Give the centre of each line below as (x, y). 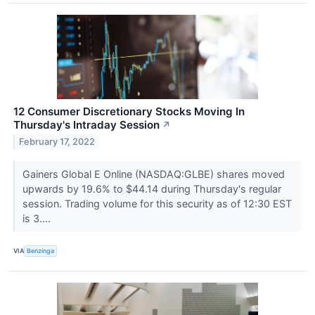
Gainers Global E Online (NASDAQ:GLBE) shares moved (153, 174)
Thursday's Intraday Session (86, 124)
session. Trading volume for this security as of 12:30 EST (157, 203)
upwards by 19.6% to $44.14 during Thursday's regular (152, 188)
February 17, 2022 (57, 142)
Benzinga (41, 251)
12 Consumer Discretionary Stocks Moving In (129, 111)
